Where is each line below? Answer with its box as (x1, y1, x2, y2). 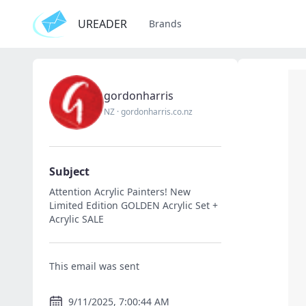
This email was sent (49, 260, 139, 273)
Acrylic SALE (49, 212, 104, 225)
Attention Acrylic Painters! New (49, 185, 191, 198)
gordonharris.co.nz (121, 106, 193, 117)
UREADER (78, 16, 127, 31)
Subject (49, 164, 89, 179)
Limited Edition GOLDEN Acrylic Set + (49, 199, 218, 212)
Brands (149, 17, 182, 30)
